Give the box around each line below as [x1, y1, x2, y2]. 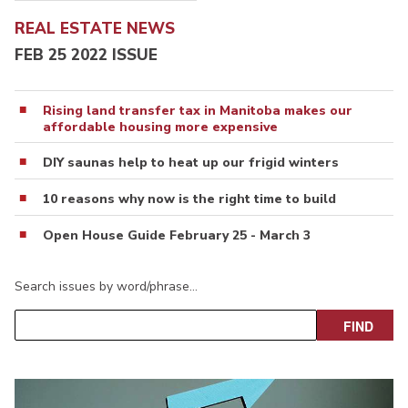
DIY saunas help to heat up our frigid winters [43, 153, 339, 171]
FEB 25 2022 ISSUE [15, 44, 158, 66]
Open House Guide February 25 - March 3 [43, 226, 311, 244]
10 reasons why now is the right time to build [43, 189, 336, 208]
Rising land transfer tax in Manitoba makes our [43, 101, 352, 119]
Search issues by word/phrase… [15, 277, 198, 295]
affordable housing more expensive [43, 117, 278, 136]
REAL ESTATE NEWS [15, 18, 175, 40]
